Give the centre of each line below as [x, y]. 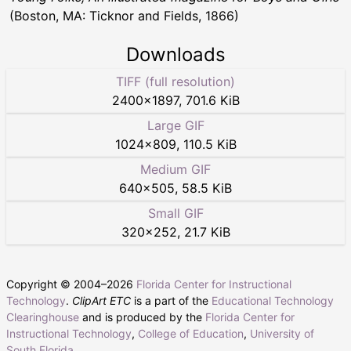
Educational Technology [273, 300]
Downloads [175, 54]
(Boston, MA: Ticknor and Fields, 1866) [124, 15]
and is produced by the [142, 317]
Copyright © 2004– [56, 284]
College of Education [191, 333]
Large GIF [175, 125]
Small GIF [175, 213]
